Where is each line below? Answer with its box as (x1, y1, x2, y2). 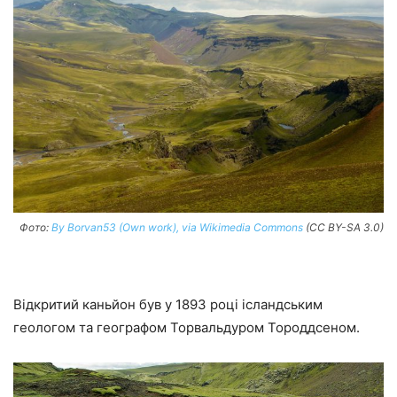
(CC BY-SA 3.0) (303, 221, 384, 235)
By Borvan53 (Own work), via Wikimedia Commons (51, 221, 303, 235)
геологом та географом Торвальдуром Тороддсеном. (13, 319, 360, 337)
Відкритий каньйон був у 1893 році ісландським (13, 296, 323, 314)
